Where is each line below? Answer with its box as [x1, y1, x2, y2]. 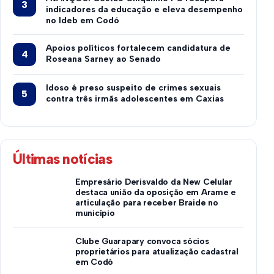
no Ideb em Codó [46, 15, 119, 26]
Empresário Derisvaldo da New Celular [75, 176, 232, 187]
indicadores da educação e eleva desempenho [46, 4, 243, 15]
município [75, 207, 115, 218]
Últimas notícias [13, 150, 112, 168]
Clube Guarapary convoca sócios [75, 235, 209, 246]
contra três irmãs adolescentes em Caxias [46, 93, 224, 104]
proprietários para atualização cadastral [75, 246, 239, 257]
